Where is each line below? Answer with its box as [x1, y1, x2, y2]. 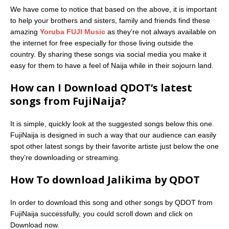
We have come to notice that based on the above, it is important [10, 5, 217, 13]
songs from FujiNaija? [10, 94, 126, 108]
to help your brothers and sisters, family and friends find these [10, 16, 210, 25]
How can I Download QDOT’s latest [10, 80, 192, 95]
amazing [10, 27, 40, 36]
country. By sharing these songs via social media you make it [10, 50, 207, 58]
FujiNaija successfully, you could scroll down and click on [10, 209, 193, 218]
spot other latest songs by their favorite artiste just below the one [10, 142, 219, 150]
